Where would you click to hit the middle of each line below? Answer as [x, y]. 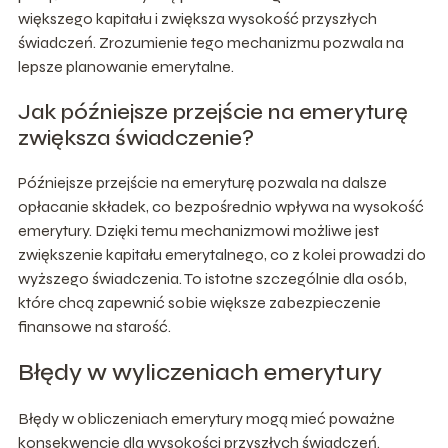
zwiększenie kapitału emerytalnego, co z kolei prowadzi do [221, 254]
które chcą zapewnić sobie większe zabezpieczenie [199, 302]
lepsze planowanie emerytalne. [125, 66]
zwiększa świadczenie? [135, 137]
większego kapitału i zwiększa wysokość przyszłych [197, 18]
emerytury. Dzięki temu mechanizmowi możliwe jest [198, 230]
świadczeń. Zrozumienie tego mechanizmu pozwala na [210, 42]
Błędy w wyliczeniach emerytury [199, 372]
